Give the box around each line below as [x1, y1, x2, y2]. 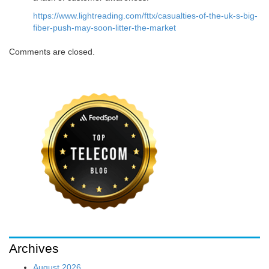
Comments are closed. [9, 47, 95, 57]
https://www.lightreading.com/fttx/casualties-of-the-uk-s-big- [33, 11, 258, 21]
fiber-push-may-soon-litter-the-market [33, 23, 176, 33]
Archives [9, 241, 59, 255]
